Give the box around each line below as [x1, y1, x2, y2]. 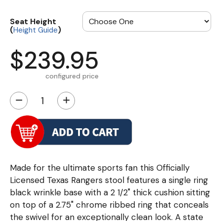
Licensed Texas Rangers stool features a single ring [10, 174, 208, 185]
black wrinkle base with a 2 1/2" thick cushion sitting [10, 186, 210, 198]
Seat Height [10, 16, 56, 27]
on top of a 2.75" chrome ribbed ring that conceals [10, 199, 209, 210]
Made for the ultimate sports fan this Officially [10, 162, 189, 173]
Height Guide [13, 25, 58, 35]
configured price [45, 71, 99, 80]
